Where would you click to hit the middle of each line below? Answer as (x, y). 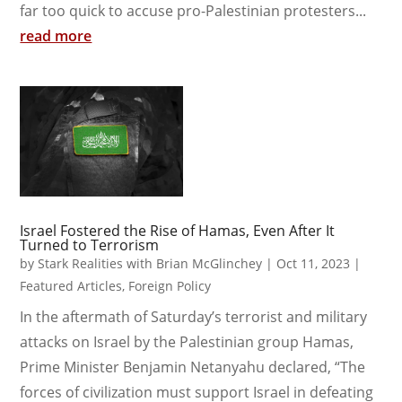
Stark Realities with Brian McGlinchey (150, 263)
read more (56, 36)
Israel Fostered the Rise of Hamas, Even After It (178, 230)
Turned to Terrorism (90, 245)
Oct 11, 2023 (314, 263)
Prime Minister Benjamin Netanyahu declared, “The (193, 367)
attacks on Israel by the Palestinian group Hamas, (187, 341)
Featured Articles (71, 285)
